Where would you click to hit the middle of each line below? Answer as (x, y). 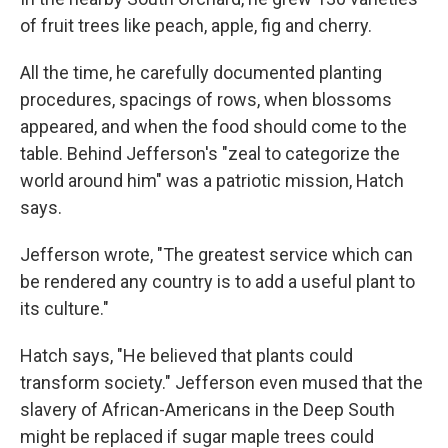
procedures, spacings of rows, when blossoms (206, 100)
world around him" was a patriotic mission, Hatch (212, 181)
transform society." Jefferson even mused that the (221, 383)
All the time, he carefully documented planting (201, 73)
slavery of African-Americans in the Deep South (207, 410)
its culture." (64, 309)
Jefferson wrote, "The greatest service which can (216, 255)
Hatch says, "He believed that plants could (186, 356)
